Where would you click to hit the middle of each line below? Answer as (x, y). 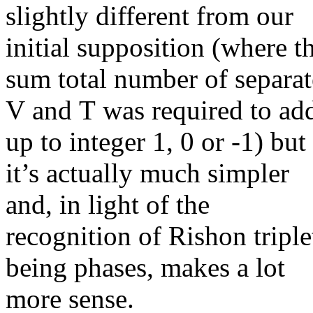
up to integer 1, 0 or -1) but (156, 142)
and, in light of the (108, 205)
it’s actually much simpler (147, 173)
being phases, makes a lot (145, 268)
